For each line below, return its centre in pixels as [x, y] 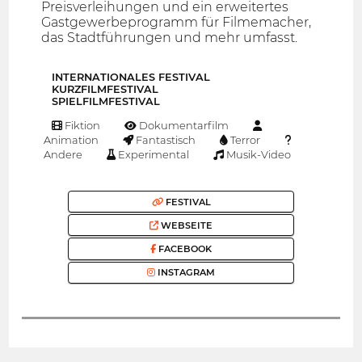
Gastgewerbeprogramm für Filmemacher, [177, 23]
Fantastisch [165, 140]
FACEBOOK [184, 249]
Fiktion [82, 126]
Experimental [153, 155]
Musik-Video [258, 155]
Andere [62, 155]
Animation [70, 140]
